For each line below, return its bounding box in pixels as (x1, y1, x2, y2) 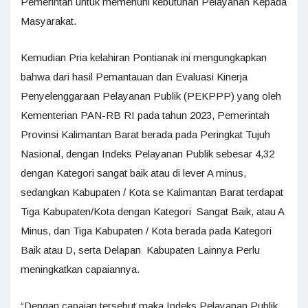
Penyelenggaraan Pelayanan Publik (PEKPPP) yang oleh (21, 89, 281, 102)
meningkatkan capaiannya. (21, 263, 140, 275)
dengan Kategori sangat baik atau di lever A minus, (21, 166, 246, 179)
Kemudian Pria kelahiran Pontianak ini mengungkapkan (21, 51, 267, 63)
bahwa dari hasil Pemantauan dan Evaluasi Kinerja (21, 70, 247, 82)
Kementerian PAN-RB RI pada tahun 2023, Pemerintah (21, 109, 269, 121)
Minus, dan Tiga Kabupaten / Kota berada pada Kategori (21, 224, 272, 236)
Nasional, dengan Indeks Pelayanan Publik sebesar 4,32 (21, 147, 274, 159)
